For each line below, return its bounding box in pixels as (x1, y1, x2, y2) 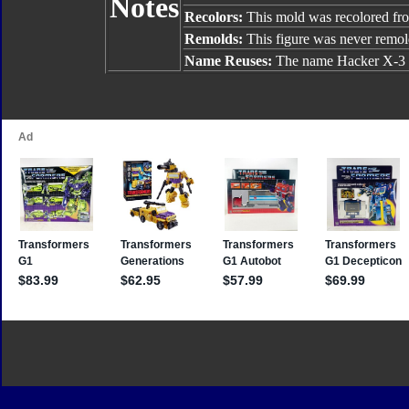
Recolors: (184, 9, 246, 25)
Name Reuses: (184, 53, 276, 68)
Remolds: (184, 31, 246, 47)
